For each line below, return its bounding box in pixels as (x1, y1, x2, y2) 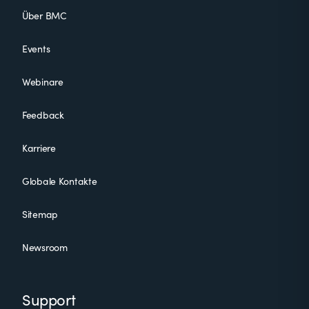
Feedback (22, 108, 64, 121)
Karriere (22, 141, 56, 154)
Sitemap (22, 208, 59, 221)
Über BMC (22, 9, 67, 22)
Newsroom (22, 241, 68, 254)
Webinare (22, 75, 63, 88)
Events (22, 42, 50, 55)
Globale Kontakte (22, 175, 97, 188)
